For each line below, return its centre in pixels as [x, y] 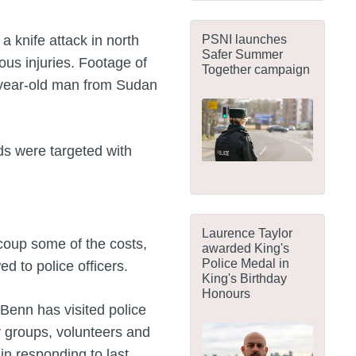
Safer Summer [242, 54]
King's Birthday [244, 278]
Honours [226, 293]
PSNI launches [244, 39]
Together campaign [256, 70]
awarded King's [246, 248]
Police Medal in [246, 263]
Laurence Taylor [247, 232]
